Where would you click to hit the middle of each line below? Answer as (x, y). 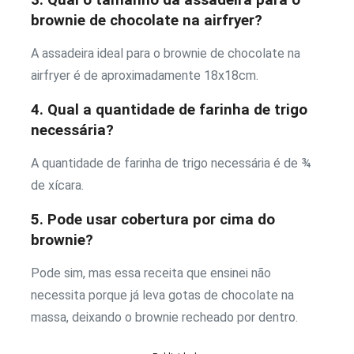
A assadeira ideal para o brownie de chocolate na (166, 53)
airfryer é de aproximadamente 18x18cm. (145, 75)
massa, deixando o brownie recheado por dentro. (164, 317)
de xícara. (57, 185)
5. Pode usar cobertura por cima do (153, 219)
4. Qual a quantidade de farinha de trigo (169, 109)
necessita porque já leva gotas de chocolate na (162, 295)
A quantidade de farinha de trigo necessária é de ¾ (173, 163)
